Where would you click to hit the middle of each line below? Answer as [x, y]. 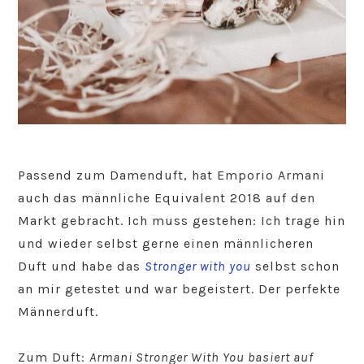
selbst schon [296, 266]
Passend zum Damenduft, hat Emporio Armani [172, 175]
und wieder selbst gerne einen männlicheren [166, 243]
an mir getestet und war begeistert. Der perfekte [180, 288]
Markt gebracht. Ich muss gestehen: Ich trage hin [182, 220]
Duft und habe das [82, 266]
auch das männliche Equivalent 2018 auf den [167, 197]
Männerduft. [58, 311]
